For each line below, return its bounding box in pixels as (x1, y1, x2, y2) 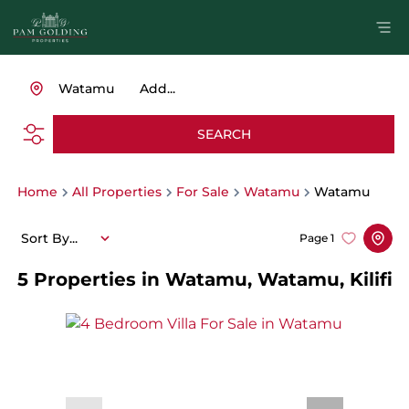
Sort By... (20, 229, 78, 246)
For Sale (175, 184, 229, 200)
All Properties (71, 184, 162, 200)
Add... (140, 80, 175, 97)
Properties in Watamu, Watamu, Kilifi (33, 268, 393, 290)
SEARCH (196, 125, 251, 142)
